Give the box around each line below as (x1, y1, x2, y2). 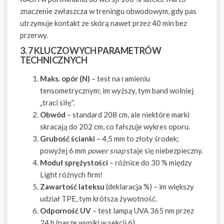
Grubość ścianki (40, 134, 95, 143)
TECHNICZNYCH (20, 54, 87, 65)
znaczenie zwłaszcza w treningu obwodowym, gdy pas (20, 6, 196, 15)
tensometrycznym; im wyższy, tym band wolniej (40, 86, 193, 95)
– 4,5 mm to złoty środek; (95, 134, 179, 143)
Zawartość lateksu (40, 182, 104, 191)
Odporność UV (40, 206, 91, 215)
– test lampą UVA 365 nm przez (91, 206, 194, 215)
